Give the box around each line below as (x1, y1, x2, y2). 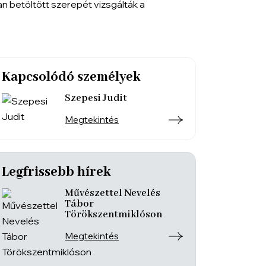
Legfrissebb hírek (2, 164, 110, 180)
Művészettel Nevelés (65, 187, 160, 199)
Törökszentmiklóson (65, 208, 162, 221)
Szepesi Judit (65, 92, 127, 104)
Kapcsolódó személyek (2, 69, 140, 85)
